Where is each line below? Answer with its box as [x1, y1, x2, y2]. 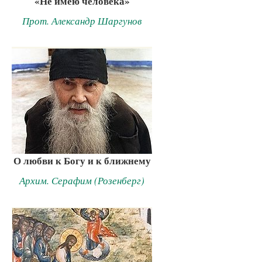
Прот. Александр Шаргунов [22, 13, 142, 27]
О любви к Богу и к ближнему [13, 153, 151, 168]
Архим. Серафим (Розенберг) [19, 174, 144, 188]
